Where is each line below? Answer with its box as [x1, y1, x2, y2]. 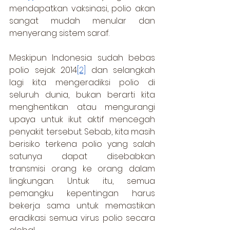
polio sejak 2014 [9, 64, 77, 76]
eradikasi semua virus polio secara [9, 212, 155, 224]
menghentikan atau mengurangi [9, 101, 155, 113]
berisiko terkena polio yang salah [9, 138, 155, 150]
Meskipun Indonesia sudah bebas [9, 51, 155, 64]
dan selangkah [86, 64, 155, 76]
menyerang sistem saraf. [9, 27, 109, 39]
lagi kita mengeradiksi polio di [9, 76, 155, 88]
